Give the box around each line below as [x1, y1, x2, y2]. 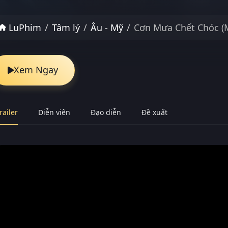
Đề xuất [141, 107, 167, 117]
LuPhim [6, 21, 41, 34]
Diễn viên [38, 107, 70, 117]
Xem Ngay [14, 64, 58, 76]
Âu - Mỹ [91, 21, 123, 34]
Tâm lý [52, 21, 80, 34]
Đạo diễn [91, 107, 121, 117]
